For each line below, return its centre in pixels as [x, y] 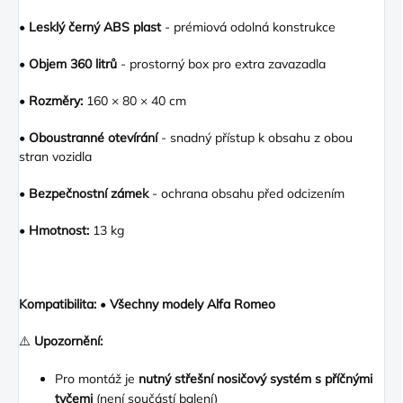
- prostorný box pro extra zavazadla [221, 64]
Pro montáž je [97, 379]
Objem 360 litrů [73, 64]
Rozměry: [56, 101]
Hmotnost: [59, 231]
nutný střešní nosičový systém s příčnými [255, 379]
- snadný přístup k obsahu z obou [255, 138]
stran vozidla [55, 157]
